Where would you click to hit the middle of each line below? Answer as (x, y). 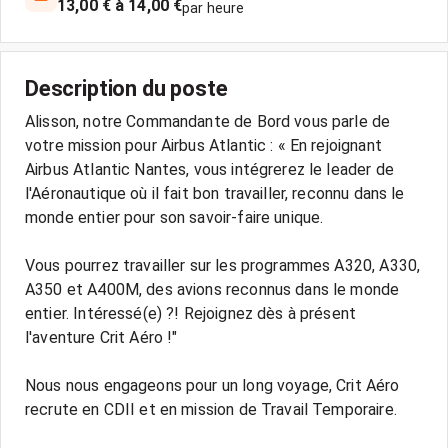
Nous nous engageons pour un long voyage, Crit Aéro (212, 385)
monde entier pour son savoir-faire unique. (174, 217)
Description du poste (126, 88)
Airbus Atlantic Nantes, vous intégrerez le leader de (209, 169)
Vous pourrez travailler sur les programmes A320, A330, (223, 265)
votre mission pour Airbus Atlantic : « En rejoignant (203, 145)
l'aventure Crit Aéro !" (101, 337)
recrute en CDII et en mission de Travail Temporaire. (211, 409)
